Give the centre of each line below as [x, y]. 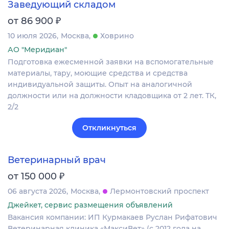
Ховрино [117, 36]
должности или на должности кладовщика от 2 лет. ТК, [112, 96]
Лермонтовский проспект [159, 191]
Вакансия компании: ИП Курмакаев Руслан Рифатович [112, 217]
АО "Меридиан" [37, 50]
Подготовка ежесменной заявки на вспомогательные [111, 62]
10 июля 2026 [32, 36]
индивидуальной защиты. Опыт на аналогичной [100, 85]
